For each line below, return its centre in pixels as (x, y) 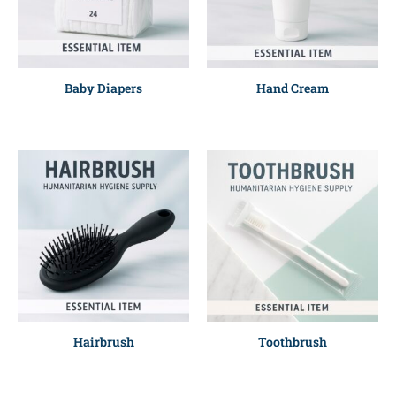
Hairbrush (103, 342)
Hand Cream (293, 88)
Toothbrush (293, 342)
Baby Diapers (103, 88)
